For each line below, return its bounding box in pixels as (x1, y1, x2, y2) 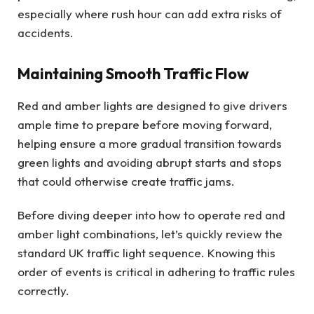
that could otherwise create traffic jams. (18, 174, 235, 189)
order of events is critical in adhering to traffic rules (18, 264, 295, 279)
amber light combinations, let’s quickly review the (18, 226, 282, 241)
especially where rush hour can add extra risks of (18, 6, 282, 21)
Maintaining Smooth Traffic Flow (18, 64, 249, 83)
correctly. (18, 282, 69, 298)
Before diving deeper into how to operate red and (18, 207, 285, 222)
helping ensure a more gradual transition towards (18, 136, 282, 151)
